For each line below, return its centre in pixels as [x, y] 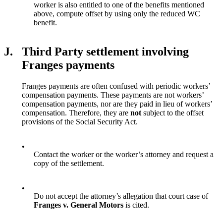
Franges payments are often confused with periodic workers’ [116, 86]
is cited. [137, 205]
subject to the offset [172, 112]
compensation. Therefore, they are [76, 112]
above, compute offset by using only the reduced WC [117, 13]
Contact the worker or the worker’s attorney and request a [124, 154]
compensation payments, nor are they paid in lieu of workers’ [117, 104]
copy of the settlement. [69, 163]
